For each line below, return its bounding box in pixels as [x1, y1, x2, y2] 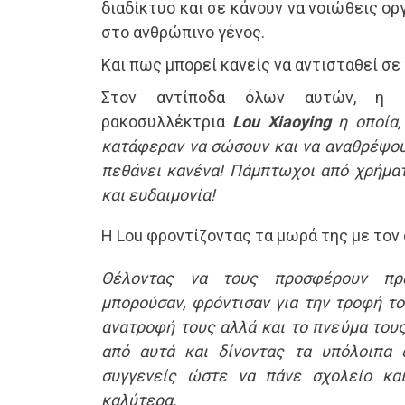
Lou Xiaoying [232, 112, 331, 132]
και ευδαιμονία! [101, 185, 215, 205]
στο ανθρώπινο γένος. [101, 23, 265, 42]
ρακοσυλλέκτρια [101, 112, 233, 132]
